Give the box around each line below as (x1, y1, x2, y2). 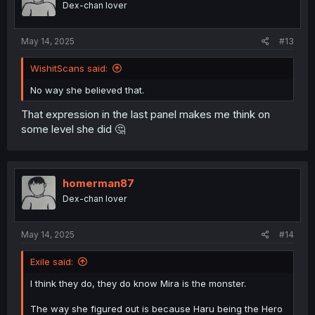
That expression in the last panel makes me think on (21, 107, 270, 121)
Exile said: (30, 256, 73, 268)
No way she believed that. (30, 84, 144, 96)
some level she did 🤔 (21, 122, 125, 136)
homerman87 (63, 176, 134, 190)
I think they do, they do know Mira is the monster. (30, 278, 246, 290)
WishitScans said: (30, 63, 108, 75)
